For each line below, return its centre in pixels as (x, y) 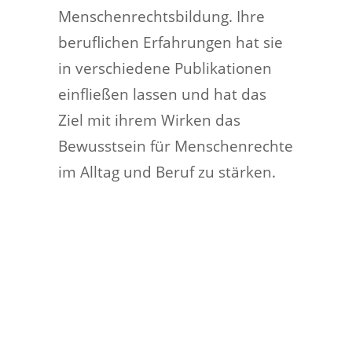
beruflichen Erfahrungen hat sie (170, 42)
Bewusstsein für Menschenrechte (176, 146)
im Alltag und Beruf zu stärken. (167, 172)
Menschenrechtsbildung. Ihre (161, 16)
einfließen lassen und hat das (162, 94)
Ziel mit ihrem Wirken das (149, 120)
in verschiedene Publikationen (165, 68)
